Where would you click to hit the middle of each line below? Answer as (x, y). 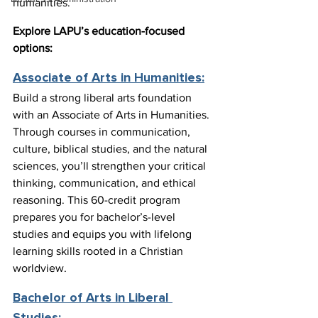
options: (33, 48)
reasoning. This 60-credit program (98, 200)
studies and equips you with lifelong (104, 234)
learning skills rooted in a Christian (99, 251)
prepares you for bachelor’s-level (95, 217)
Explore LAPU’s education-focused (100, 31)
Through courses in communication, (103, 132)
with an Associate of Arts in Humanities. (113, 115)
